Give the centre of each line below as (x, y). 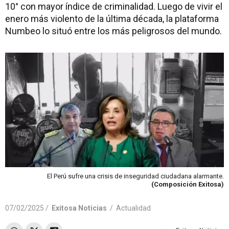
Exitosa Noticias (79, 208)
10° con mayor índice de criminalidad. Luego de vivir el (114, 6)
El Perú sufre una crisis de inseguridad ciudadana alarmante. (135, 176)
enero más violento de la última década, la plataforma (112, 19)
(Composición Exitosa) (188, 184)
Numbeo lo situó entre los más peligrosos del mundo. (113, 31)
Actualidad (133, 208)
